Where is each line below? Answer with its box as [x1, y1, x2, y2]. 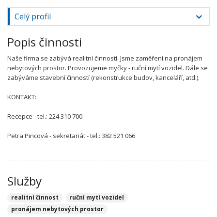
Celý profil [15, 11, 51, 22]
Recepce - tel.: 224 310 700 [7, 112, 82, 121]
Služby [7, 173, 42, 189]
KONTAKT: [7, 93, 36, 101]
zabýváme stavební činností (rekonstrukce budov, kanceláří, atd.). [7, 73, 200, 82]
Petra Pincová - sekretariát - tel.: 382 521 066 [7, 131, 135, 140]
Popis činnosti [7, 34, 82, 50]
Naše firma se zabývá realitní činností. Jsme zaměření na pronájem [7, 54, 202, 62]
